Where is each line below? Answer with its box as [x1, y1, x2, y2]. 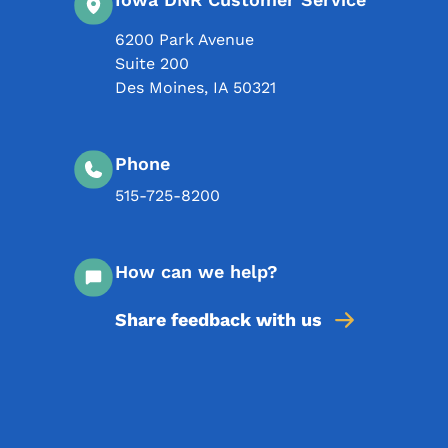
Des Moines [115, 77, 204, 97]
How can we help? [115, 260, 278, 282]
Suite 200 [115, 53, 189, 73]
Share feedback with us [115, 308, 322, 330]
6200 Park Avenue [115, 29, 254, 49]
